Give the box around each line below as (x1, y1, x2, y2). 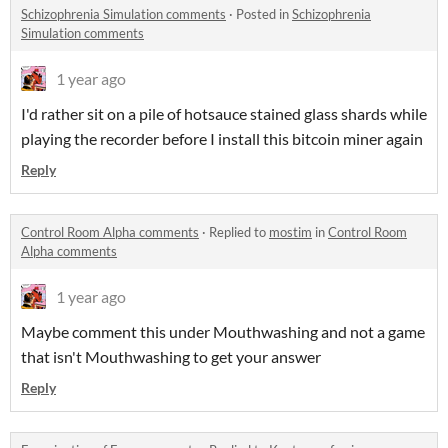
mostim (269, 224, 312, 240)
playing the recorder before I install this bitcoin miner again (21, 129, 423, 148)
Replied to (209, 224, 269, 240)
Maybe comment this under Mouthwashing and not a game (21, 322, 425, 341)
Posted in (236, 6, 292, 22)
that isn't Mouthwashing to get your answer (21, 347, 321, 366)
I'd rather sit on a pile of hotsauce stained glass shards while (21, 104, 427, 123)
